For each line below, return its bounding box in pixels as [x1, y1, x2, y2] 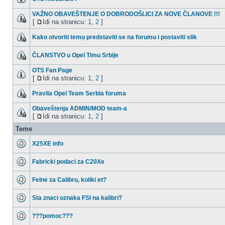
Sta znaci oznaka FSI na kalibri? [32, 194, 122, 201]
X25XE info [32, 140, 63, 147]
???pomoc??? [32, 212, 73, 219]
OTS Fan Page [32, 67, 72, 74]
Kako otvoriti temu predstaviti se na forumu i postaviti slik [32, 34, 197, 41]
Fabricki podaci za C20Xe [32, 158, 104, 165]
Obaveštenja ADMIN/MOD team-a [32, 105, 127, 112]
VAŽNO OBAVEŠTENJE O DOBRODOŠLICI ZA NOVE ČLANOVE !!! [32, 11, 220, 18]
